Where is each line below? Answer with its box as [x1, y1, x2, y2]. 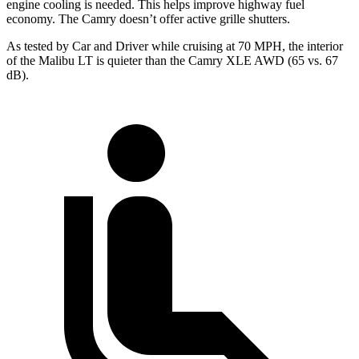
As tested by [6, 39, 72, 54]
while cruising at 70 [148, 39, 251, 54]
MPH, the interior [251, 39, 343, 54]
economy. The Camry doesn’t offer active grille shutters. [6, 12, 290, 26]
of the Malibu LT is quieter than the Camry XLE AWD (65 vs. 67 [6, 54, 338, 68]
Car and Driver [72, 39, 148, 54]
